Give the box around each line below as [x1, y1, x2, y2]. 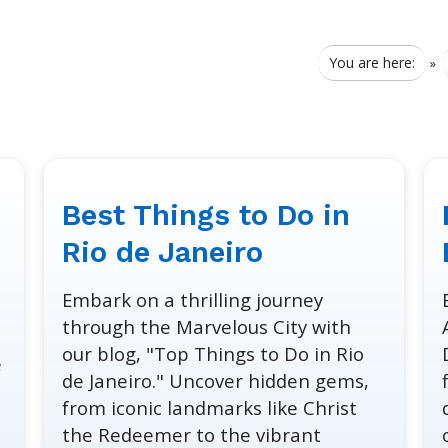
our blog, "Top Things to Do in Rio [62, 341, 365, 367]
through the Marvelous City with [62, 314, 352, 340]
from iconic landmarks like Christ [62, 395, 358, 421]
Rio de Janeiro [62, 235, 264, 270]
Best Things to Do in [62, 198, 351, 233]
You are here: [329, 53, 415, 72]
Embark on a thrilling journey [62, 287, 324, 313]
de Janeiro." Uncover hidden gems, [62, 368, 370, 394]
